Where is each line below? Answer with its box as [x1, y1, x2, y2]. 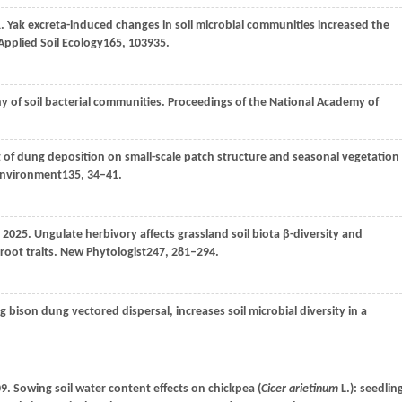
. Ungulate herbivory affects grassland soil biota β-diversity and [28, 228, 363, 241]
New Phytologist [60, 246, 146, 259]
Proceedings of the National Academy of [168, 96, 379, 109]
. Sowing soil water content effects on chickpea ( [7, 382, 261, 396]
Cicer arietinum [261, 382, 338, 396]
